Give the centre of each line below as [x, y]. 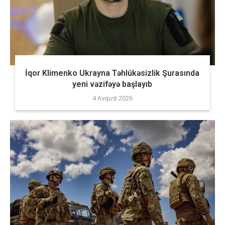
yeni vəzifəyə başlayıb [113, 84]
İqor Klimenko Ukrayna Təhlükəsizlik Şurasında [113, 73]
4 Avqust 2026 [112, 98]
